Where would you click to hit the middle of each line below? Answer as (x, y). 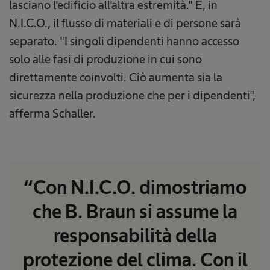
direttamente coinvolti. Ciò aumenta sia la (116, 77)
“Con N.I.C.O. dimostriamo (135, 188)
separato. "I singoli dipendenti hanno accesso (124, 41)
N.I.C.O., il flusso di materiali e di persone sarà (125, 23)
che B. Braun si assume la (135, 212)
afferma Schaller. (54, 114)
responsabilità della (135, 236)
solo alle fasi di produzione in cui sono (105, 59)
